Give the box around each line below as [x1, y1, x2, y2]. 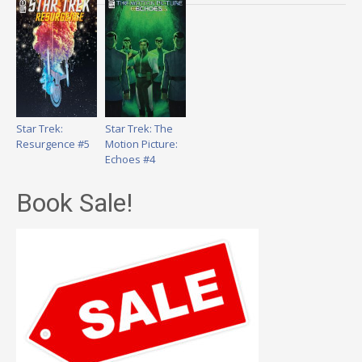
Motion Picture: [105, 136, 178, 151]
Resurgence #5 [16, 136, 90, 151]
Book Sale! [16, 187, 133, 218]
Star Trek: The [105, 120, 173, 136]
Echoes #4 [105, 151, 155, 166]
